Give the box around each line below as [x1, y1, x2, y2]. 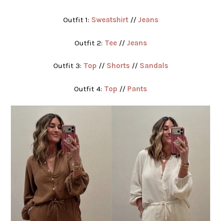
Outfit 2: [74, 38, 105, 47]
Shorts [106, 61, 130, 71]
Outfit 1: [63, 15, 91, 25]
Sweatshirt [91, 15, 128, 25]
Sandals [139, 61, 168, 71]
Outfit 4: [74, 84, 104, 93]
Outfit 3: [53, 61, 83, 71]
